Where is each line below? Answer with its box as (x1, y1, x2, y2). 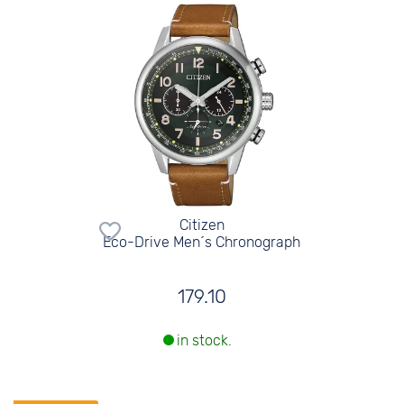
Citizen (179, 216, 225, 234)
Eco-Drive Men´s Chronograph (103, 234, 301, 251)
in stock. (176, 332, 232, 350)
